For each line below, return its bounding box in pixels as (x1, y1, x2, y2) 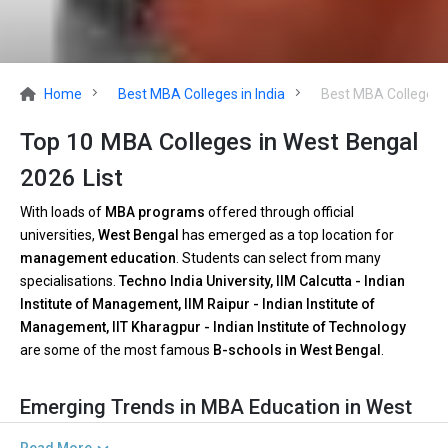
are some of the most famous (20, 342, 213, 359)
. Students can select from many (176, 250, 381, 267)
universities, (20, 227, 98, 244)
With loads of (20, 204, 105, 221)
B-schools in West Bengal (213, 342, 381, 359)
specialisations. (20, 273, 119, 290)
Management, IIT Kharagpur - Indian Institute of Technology (20, 319, 406, 336)
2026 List (20, 164, 123, 193)
